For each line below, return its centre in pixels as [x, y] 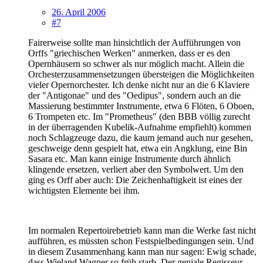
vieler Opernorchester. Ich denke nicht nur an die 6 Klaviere [139, 85]
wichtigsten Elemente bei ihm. [84, 190]
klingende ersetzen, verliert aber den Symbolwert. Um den [136, 169]
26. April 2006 [79, 12]
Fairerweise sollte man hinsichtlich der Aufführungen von [134, 42]
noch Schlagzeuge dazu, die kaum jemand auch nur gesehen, [141, 137]
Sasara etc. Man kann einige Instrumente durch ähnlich [129, 159]
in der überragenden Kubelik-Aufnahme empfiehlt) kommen [140, 127]
